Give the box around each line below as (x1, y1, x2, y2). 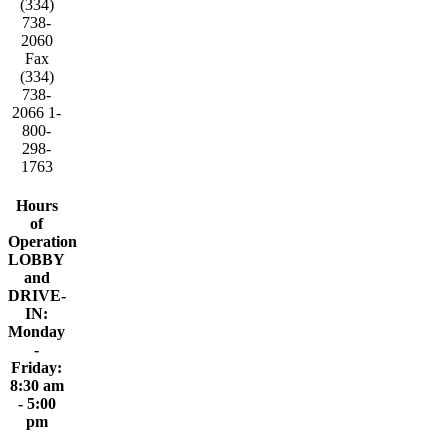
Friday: (11, 359, 63, 377)
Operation (8, 233, 77, 251)
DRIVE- (8, 287, 66, 305)
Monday (8, 323, 66, 341)
